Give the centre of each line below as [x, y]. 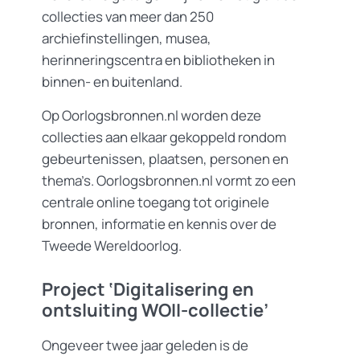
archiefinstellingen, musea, [127, 38]
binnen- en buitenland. [112, 81]
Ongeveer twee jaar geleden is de [145, 346]
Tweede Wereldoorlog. [112, 245]
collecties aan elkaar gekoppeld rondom [164, 137]
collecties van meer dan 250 [128, 16]
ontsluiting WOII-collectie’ [155, 311]
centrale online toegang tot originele [155, 202]
